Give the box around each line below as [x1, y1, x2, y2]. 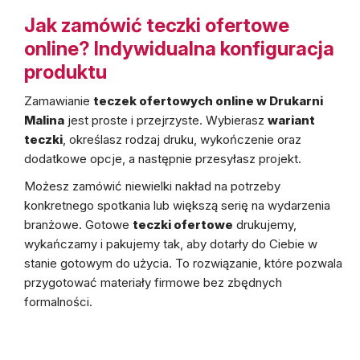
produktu [24, 60, 107, 84]
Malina [24, 112, 64, 128]
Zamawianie [24, 93, 93, 108]
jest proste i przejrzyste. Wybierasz [64, 112, 268, 128]
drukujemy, [233, 217, 297, 232]
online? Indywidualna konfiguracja [24, 37, 334, 60]
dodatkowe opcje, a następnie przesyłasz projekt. [24, 151, 301, 166]
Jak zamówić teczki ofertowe [24, 14, 289, 37]
